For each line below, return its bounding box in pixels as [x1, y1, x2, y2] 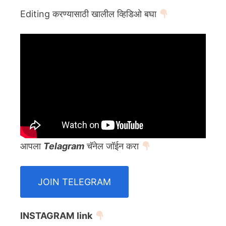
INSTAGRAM [20, 210, 74, 221]
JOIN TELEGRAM [38, 176, 111, 187]
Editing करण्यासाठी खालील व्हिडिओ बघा [20, 8, 159, 19]
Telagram [43, 140, 84, 151]
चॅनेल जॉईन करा [84, 140, 141, 151]
